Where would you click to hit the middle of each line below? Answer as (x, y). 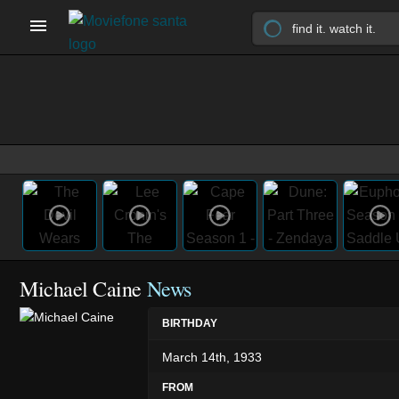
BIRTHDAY (190, 323)
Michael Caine (81, 289)
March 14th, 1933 (212, 357)
